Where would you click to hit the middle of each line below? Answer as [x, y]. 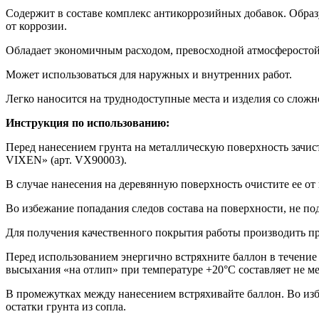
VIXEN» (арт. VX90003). [66, 159]
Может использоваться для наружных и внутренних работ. [149, 74]
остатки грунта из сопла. [66, 306]
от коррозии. [36, 26]
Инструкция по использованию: [88, 122]
